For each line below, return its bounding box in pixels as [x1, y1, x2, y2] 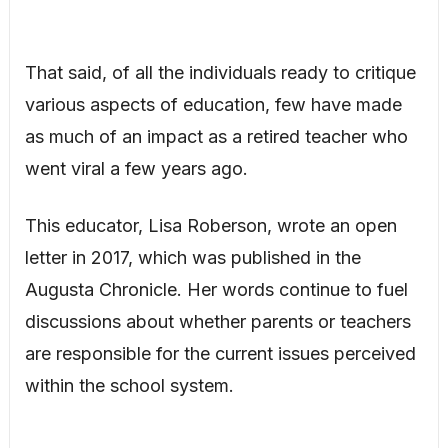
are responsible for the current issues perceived [24, 343, 416, 364]
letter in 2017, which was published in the [24, 247, 361, 268]
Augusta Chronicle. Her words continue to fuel [24, 279, 408, 300]
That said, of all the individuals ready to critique [24, 62, 416, 83]
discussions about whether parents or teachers [24, 311, 411, 332]
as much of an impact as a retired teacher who [24, 126, 408, 147]
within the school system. [24, 375, 234, 396]
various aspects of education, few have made [24, 94, 402, 115]
